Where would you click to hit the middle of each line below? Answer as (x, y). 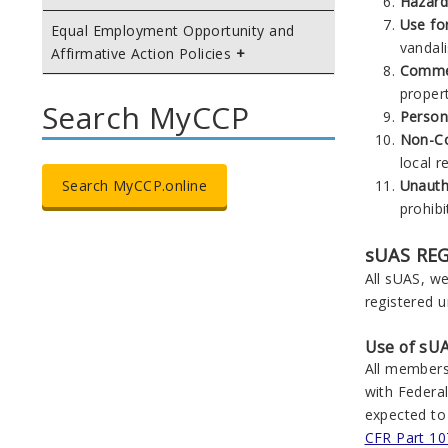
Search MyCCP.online (134, 185)
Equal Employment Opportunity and (173, 30)
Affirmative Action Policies (141, 53)
